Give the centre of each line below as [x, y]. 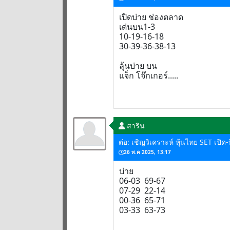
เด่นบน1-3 [137, 27]
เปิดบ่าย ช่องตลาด [151, 17]
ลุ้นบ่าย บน [138, 66]
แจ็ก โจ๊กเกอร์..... [149, 75]
